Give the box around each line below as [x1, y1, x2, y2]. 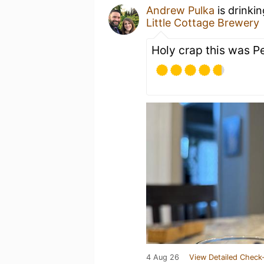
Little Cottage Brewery [146, 16, 259, 29]
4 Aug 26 [146, 253, 179, 262]
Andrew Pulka [146, 4, 214, 16]
